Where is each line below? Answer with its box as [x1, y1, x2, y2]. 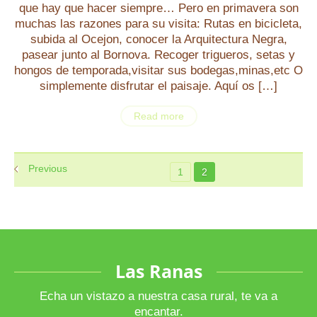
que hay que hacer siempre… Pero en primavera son [18, 1, 299, 15]
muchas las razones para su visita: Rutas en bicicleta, [15, 17, 302, 30]
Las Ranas [115, 259, 202, 284]
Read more [133, 110, 184, 122]
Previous [28, 163, 67, 174]
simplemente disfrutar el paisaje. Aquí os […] [40, 79, 277, 93]
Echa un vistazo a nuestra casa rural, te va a [40, 289, 277, 303]
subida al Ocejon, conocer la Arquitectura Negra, [30, 33, 287, 46]
